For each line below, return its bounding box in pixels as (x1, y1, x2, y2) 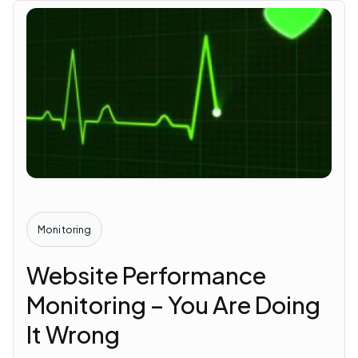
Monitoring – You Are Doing (26, 289, 321, 320)
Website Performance (26, 260, 267, 291)
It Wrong (26, 319, 121, 350)
